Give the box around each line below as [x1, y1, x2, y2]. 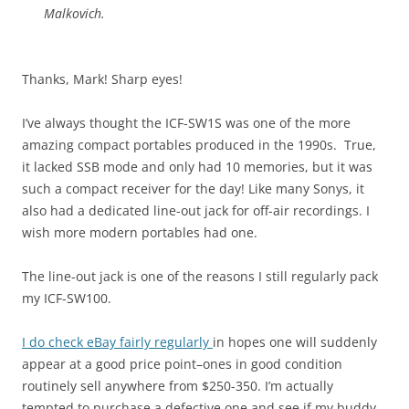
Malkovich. [44, 5, 105, 23]
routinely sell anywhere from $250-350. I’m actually [22, 377, 333, 395]
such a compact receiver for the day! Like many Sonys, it [22, 180, 364, 198]
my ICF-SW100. [22, 289, 111, 308]
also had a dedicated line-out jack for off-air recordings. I [22, 202, 370, 220]
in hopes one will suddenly [213, 333, 377, 351]
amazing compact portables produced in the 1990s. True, [22, 136, 376, 154]
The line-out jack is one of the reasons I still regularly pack [22, 267, 378, 286]
